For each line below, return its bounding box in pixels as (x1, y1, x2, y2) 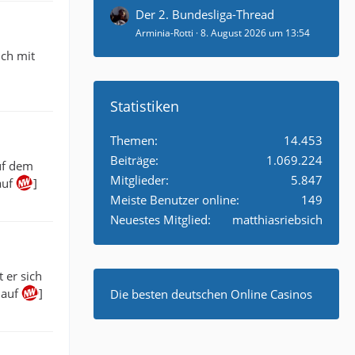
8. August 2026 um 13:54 (200, 26, 310, 40)
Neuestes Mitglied (110, 212, 208, 227)
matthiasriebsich (232, 212, 323, 227)
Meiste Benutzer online (110, 192, 236, 208)
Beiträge (110, 152, 155, 168)
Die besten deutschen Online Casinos (110, 286, 312, 302)
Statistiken (110, 97, 179, 116)
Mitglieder (110, 172, 166, 188)
